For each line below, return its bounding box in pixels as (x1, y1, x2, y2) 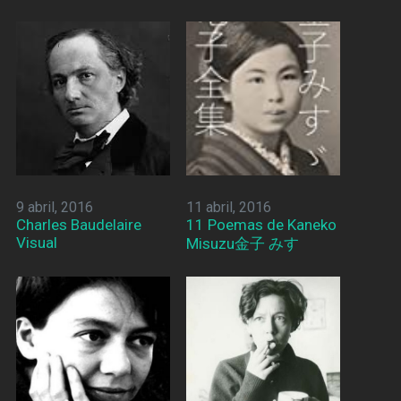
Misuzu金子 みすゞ (185, 234, 314, 252)
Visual (15, 233, 57, 252)
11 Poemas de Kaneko (185, 215, 337, 234)
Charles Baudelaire (15, 215, 141, 234)
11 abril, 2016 (185, 198, 271, 216)
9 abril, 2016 (15, 198, 93, 216)
